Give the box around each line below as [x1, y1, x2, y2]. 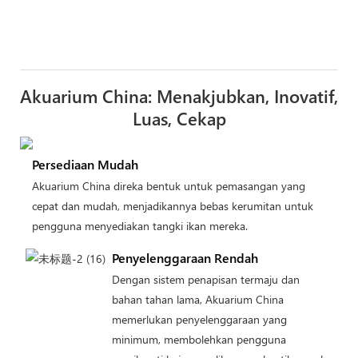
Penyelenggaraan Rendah [111, 249, 258, 266]
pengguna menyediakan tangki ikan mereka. [31, 218, 248, 234]
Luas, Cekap [132, 106, 226, 131]
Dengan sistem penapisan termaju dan [111, 271, 300, 287]
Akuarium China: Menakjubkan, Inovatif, [20, 84, 338, 109]
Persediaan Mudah [31, 155, 138, 173]
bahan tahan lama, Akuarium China [111, 291, 284, 307]
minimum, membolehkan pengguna [111, 331, 286, 347]
